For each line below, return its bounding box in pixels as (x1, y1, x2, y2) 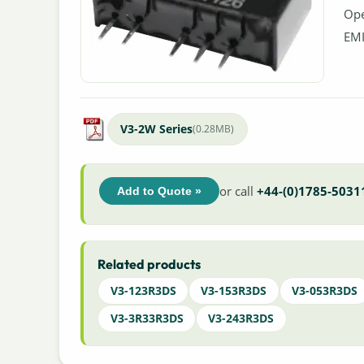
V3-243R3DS (208, 310, 275, 326)
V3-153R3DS (201, 283, 267, 299)
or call (219, 183, 257, 200)
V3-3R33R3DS (110, 310, 184, 326)
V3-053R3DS (292, 283, 358, 299)
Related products (97, 256, 201, 273)
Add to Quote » (116, 184, 201, 198)
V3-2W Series (120, 121, 193, 137)
